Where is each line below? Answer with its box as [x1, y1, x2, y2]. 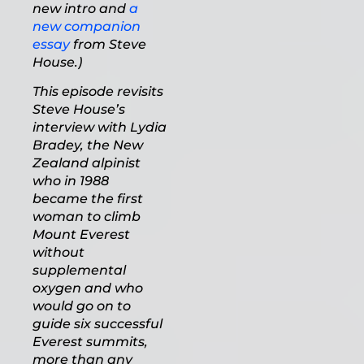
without [32, 245, 84, 260]
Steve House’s [32, 102, 125, 117]
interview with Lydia [32, 119, 167, 135]
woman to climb [32, 209, 141, 224]
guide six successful [32, 316, 162, 331]
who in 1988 [32, 173, 109, 188]
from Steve [70, 37, 146, 52]
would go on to [32, 298, 131, 314]
